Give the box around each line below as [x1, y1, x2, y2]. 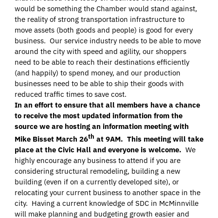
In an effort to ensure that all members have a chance [15, 100, 200, 110]
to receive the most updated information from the [15, 111, 182, 121]
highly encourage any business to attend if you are [15, 156, 181, 165]
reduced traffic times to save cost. [15, 90, 127, 99]
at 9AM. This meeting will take [94, 134, 203, 144]
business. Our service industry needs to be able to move [15, 36, 201, 46]
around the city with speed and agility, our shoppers [15, 47, 186, 56]
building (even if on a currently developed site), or [15, 177, 179, 187]
